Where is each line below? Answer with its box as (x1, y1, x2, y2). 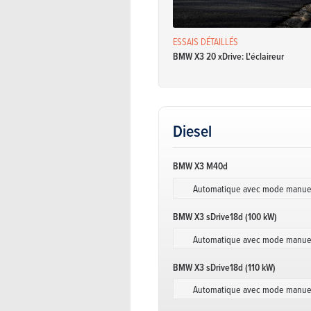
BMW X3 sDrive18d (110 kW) (173, 260, 276, 274)
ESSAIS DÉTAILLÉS (173, 35, 238, 49)
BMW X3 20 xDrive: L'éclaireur (173, 49, 284, 63)
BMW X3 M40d (173, 159, 228, 174)
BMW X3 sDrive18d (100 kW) (173, 209, 277, 224)
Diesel (173, 119, 212, 143)
